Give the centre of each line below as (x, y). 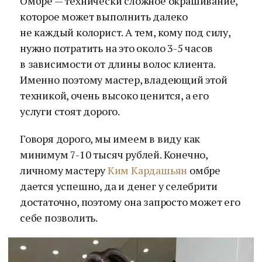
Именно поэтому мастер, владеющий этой (124, 80)
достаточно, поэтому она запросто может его (130, 202)
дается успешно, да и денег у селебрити (119, 186)
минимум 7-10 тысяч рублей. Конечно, (114, 154)
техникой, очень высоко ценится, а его (114, 95)
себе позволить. (59, 218)
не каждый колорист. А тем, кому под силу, (125, 32)
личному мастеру (64, 170)
